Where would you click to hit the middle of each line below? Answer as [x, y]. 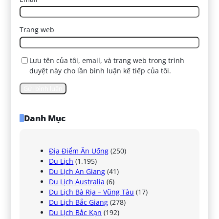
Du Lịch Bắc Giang [79, 202]
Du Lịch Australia [77, 182]
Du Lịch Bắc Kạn [76, 212]
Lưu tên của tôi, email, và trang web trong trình [107, 60]
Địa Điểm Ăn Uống [79, 151]
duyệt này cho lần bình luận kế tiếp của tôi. [100, 70]
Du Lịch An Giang [77, 171]
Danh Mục [44, 118]
